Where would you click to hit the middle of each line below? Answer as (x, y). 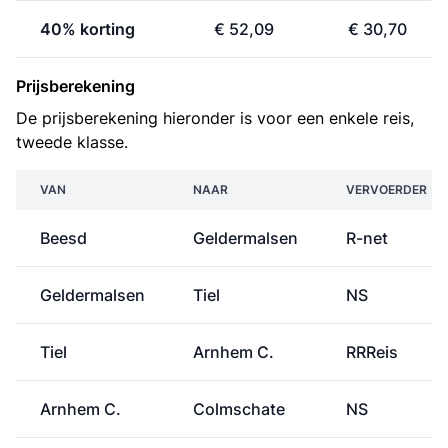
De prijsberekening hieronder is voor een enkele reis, (215, 118)
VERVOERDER (386, 189)
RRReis (372, 352)
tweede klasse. (72, 142)
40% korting (87, 29)
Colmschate (239, 409)
